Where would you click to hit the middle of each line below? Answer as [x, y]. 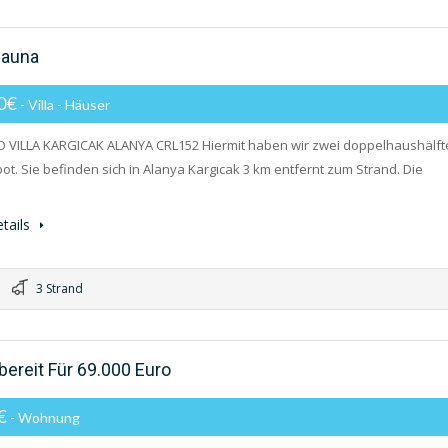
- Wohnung [45, 417]
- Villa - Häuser [65, 104]
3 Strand [58, 288]
